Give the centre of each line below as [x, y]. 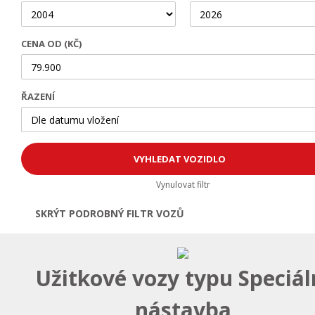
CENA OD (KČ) [52, 44]
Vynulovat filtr [183, 185]
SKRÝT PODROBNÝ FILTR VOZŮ [110, 213]
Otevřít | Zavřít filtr [255, 214]
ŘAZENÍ [38, 96]
